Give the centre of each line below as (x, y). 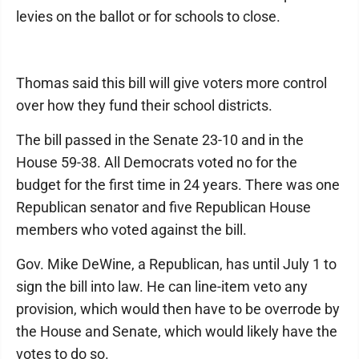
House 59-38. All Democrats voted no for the (157, 162)
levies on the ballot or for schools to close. (148, 16)
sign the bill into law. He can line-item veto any (162, 286)
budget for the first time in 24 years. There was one (178, 185)
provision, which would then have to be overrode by (178, 309)
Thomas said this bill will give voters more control (171, 83)
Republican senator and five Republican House (163, 207)
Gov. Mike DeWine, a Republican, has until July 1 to (176, 264)
